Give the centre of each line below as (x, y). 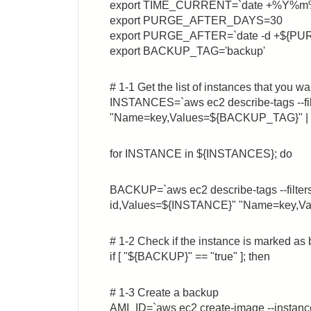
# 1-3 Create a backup (164, 293)
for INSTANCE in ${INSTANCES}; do (201, 154)
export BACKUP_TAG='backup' (187, 51)
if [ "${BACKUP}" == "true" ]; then (190, 257)
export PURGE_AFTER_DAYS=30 (196, 20)
